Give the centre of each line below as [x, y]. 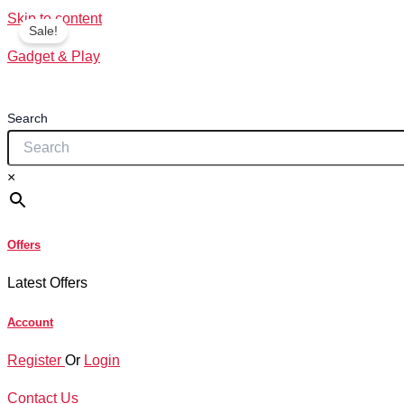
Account [30, 322]
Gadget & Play [54, 56]
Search [28, 118]
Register [36, 360]
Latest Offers [47, 283]
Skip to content [55, 18]
